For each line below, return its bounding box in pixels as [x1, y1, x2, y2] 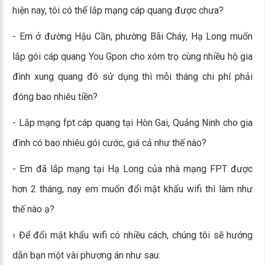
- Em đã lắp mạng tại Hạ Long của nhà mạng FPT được [12, 163, 253, 174]
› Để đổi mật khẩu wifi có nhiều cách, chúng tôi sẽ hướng [12, 230, 253, 241]
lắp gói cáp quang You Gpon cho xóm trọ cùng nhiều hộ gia [12, 51, 253, 62]
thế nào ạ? [12, 203, 54, 215]
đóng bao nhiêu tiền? [12, 91, 98, 102]
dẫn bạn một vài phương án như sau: [12, 250, 160, 261]
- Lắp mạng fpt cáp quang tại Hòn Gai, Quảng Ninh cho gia [12, 117, 253, 128]
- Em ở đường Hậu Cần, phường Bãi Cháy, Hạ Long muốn [12, 31, 253, 42]
